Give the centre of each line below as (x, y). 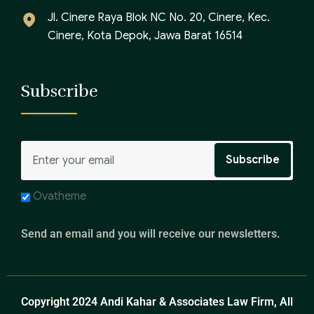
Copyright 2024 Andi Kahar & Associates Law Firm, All (157, 302)
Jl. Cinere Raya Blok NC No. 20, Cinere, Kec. (159, 18)
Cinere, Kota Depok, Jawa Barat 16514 (145, 36)
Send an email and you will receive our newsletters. (151, 234)
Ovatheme (60, 197)
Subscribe (60, 91)
